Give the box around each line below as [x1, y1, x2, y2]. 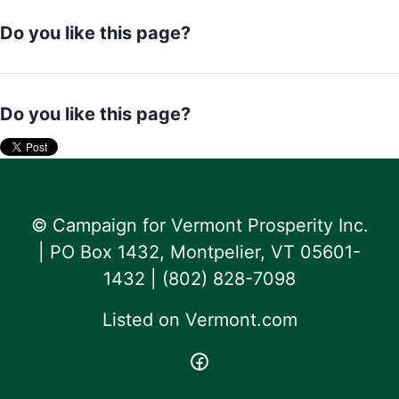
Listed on [102, 308, 185, 330]
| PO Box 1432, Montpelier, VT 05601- [38, 240, 361, 263]
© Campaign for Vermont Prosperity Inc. [30, 214, 369, 236]
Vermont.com [184, 308, 297, 330]
